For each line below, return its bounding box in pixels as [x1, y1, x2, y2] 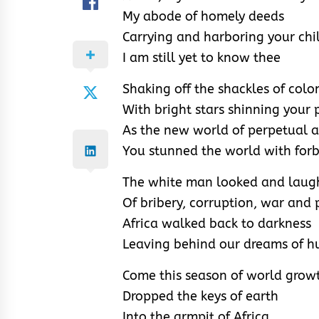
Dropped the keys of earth [122, 288, 278, 305]
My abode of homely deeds [122, 9, 284, 25]
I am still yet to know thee [122, 50, 281, 66]
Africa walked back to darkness [122, 216, 311, 232]
